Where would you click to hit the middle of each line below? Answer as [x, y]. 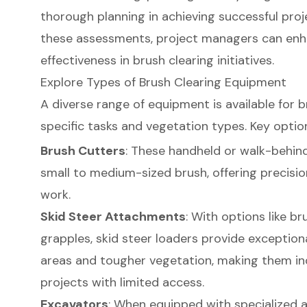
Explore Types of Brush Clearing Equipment [163, 82]
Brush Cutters [83, 151]
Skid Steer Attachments [113, 217]
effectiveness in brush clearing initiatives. [157, 60]
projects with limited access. [122, 283]
